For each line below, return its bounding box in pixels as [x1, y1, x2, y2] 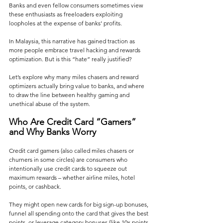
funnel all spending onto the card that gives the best [9, 210, 150, 218]
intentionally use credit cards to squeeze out [9, 165, 128, 173]
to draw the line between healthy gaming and [9, 91, 131, 99]
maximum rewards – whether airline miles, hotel [9, 174, 136, 182]
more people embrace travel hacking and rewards [9, 46, 142, 54]
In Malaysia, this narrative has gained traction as [9, 37, 136, 45]
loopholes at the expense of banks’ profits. [9, 19, 122, 27]
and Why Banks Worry [9, 126, 96, 138]
